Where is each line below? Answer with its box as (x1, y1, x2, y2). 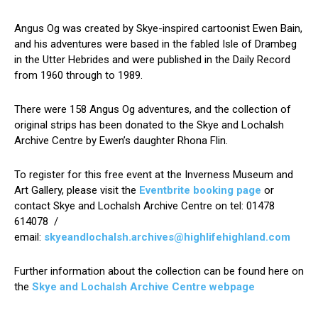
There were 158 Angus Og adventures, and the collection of (14, 103, 291, 116)
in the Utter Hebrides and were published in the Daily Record (14, 53, 290, 67)
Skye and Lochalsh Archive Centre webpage (32, 280, 255, 294)
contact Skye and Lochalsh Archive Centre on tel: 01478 (14, 199, 275, 213)
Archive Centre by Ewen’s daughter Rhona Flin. (14, 134, 228, 148)
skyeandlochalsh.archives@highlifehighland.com (44, 231, 290, 244)
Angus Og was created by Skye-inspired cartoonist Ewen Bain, (14, 22, 302, 35)
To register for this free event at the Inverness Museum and (14, 168, 293, 182)
